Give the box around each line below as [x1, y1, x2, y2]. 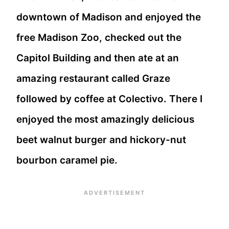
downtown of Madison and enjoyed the [16, 11, 201, 23]
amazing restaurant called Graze [16, 72, 170, 84]
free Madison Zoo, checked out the [16, 31, 181, 43]
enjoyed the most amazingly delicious [16, 113, 194, 125]
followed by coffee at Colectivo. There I [16, 93, 202, 105]
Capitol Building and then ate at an [16, 52, 179, 64]
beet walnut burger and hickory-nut [16, 133, 186, 146]
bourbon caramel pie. [16, 154, 118, 166]
